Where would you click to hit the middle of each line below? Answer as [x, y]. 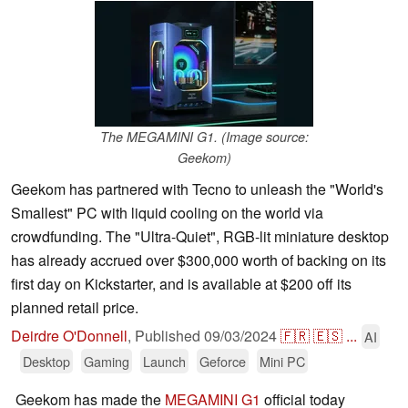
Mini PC [282, 362]
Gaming [107, 362]
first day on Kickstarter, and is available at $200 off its [181, 284]
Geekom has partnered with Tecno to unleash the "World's [197, 189]
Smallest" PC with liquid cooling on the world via [167, 213]
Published [169, 336]
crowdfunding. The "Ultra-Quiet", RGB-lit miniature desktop [200, 237]
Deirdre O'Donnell [69, 336]
